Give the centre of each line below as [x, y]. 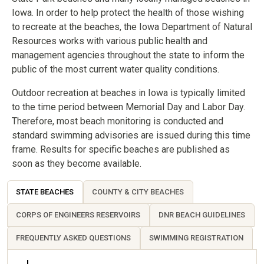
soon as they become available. [77, 164]
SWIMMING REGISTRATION [197, 238]
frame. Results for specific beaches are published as [121, 149]
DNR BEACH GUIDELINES [202, 215]
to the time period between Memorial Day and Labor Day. [128, 107]
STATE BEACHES [45, 192]
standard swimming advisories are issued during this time [131, 135]
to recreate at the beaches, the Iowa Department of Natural [132, 27]
